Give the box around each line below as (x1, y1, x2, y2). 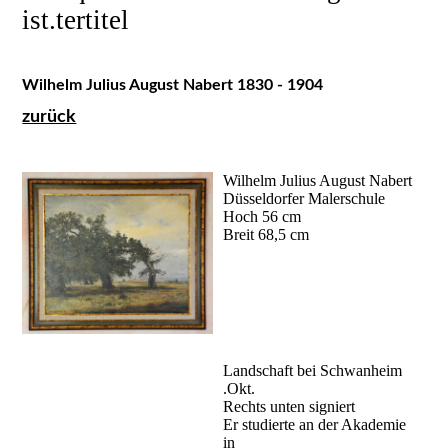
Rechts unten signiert (223, 397, 356, 415)
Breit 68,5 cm (223, 225, 310, 243)
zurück (22, 107, 77, 126)
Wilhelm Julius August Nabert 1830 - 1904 (22, 76, 324, 93)
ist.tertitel (22, 4, 130, 35)
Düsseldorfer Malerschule (223, 189, 386, 207)
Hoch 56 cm (223, 207, 302, 225)
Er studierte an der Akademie (223, 415, 407, 433)
